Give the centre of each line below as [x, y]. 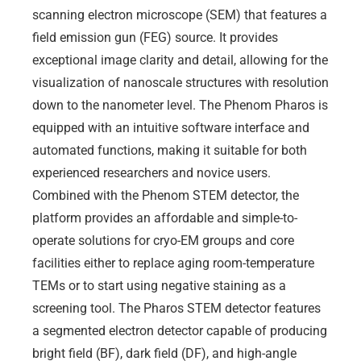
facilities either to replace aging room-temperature [173, 263]
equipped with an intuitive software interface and [171, 128]
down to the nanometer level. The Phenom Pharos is [180, 106]
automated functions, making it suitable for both [170, 151]
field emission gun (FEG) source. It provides [155, 38]
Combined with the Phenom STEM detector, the [166, 196]
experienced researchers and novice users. [151, 173]
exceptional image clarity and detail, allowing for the [180, 60]
